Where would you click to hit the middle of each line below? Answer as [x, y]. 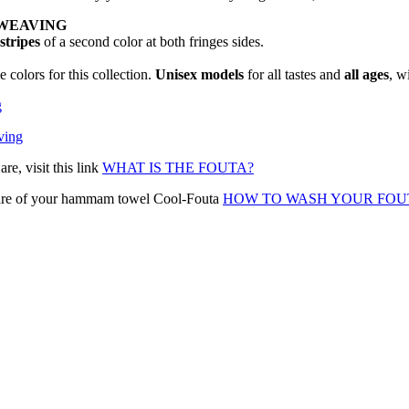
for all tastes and [294, 75]
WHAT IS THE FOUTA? [178, 168]
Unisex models [199, 75]
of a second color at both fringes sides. [152, 42]
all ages [367, 75]
